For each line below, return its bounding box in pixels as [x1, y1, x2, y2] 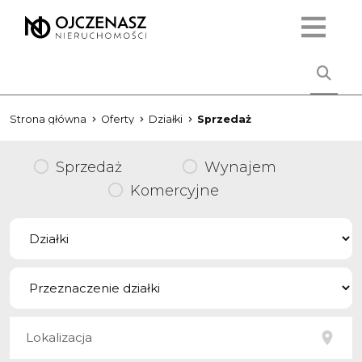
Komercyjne [130, 182, 219, 200]
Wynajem [204, 158, 276, 176]
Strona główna [10, 113, 86, 125]
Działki [149, 113, 183, 125]
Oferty [101, 113, 134, 125]
